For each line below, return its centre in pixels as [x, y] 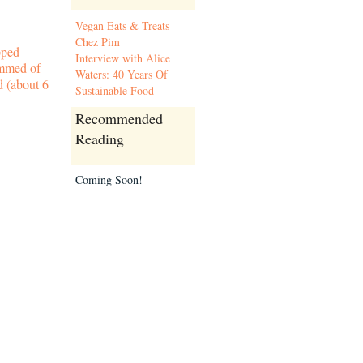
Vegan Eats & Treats [122, 26]
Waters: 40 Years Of [122, 74]
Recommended [119, 118]
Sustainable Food [115, 90]
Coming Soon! [109, 179]
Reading [100, 139]
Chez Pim [98, 42]
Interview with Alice [123, 58]
